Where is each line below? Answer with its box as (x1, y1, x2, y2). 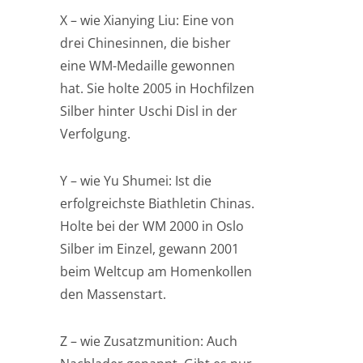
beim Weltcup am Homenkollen (60, 263, 252, 280)
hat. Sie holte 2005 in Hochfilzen (60, 79, 254, 97)
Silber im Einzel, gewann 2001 (60, 240, 239, 258)
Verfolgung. (60, 125, 130, 143)
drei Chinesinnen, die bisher (60, 34, 231, 52)
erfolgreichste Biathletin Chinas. (60, 194, 254, 212)
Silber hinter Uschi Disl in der (60, 102, 237, 120)
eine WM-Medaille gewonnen (60, 57, 235, 75)
